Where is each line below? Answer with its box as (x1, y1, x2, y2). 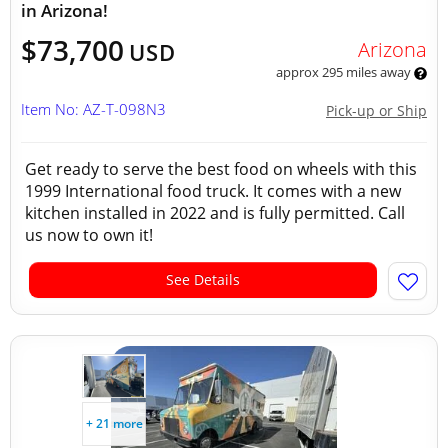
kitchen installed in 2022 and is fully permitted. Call (25, 202, 405, 224)
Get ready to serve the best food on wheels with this (25, 158, 417, 180)
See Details (166, 270, 240, 289)
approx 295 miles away (275, 63, 414, 81)
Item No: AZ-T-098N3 (21, 99, 166, 119)
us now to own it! (25, 224, 157, 246)
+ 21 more (85, 415, 143, 432)
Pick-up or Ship (326, 101, 427, 120)
